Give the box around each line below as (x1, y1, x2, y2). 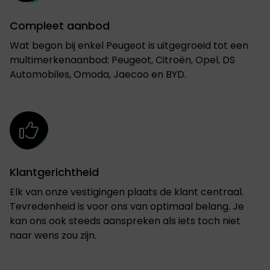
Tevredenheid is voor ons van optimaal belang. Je (10, 199, 244, 213)
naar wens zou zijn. (10, 228, 96, 242)
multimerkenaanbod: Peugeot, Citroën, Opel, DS (10, 52, 235, 67)
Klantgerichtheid (10, 164, 99, 180)
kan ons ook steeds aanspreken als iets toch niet (10, 213, 240, 228)
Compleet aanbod (10, 17, 110, 33)
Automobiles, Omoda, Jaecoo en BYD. (10, 67, 186, 81)
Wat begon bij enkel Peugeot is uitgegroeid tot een (10, 38, 248, 52)
